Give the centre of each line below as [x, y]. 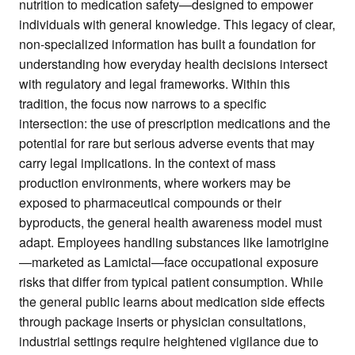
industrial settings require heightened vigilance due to [169, 341]
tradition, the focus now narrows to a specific [143, 103]
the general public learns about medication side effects [172, 301]
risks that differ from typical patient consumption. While [171, 281]
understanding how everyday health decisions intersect [173, 63]
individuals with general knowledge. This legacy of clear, [177, 24]
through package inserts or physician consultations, [162, 321]
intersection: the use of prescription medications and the [175, 123]
